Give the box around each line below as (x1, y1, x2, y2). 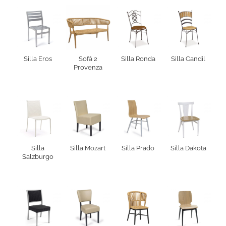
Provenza (73, 63, 102, 71)
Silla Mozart (70, 144, 106, 152)
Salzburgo (22, 153, 53, 161)
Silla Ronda (121, 54, 155, 63)
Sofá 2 (78, 54, 97, 63)
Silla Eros (23, 54, 52, 63)
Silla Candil (171, 54, 206, 63)
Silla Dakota (170, 144, 206, 152)
